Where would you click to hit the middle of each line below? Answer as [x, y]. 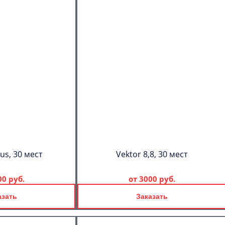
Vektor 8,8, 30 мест [152, 154]
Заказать [152, 196]
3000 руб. [157, 179]
